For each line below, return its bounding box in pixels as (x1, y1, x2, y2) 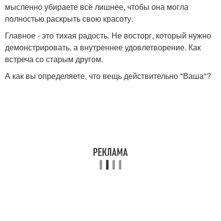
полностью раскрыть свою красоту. (5, 13, 133, 24)
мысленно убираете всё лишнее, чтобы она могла (5, 1, 188, 12)
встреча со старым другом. (5, 53, 103, 65)
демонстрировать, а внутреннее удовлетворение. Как (5, 41, 201, 53)
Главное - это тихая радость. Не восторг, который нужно (5, 30, 211, 41)
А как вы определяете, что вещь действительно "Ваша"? (5, 70, 211, 81)
